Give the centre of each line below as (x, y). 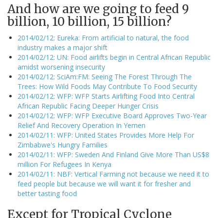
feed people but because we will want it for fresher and (104, 184)
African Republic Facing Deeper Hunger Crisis (88, 106)
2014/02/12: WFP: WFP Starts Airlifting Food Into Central (106, 96)
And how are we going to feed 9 (98, 9)
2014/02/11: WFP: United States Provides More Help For (106, 135)
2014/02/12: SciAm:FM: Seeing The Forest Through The (105, 77)
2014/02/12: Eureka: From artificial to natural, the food (103, 38)
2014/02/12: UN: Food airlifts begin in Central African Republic (114, 57)
